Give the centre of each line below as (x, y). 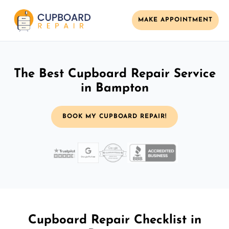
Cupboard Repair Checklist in (114, 220)
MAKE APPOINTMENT (175, 20)
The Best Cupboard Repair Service (114, 74)
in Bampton (114, 88)
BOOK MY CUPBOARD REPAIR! (114, 116)
